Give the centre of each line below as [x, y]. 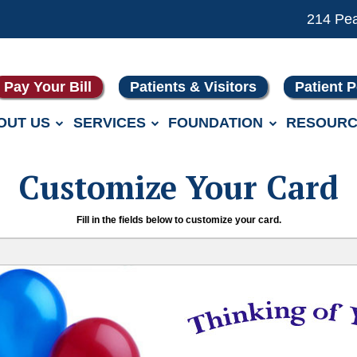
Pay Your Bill [48, 87]
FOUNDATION [216, 123]
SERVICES [109, 123]
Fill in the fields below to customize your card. [178, 220]
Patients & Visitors [194, 87]
